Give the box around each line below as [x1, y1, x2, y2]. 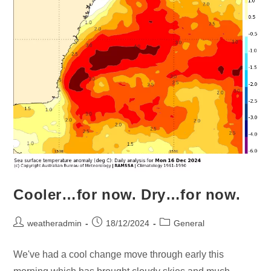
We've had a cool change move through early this [13, 249, 224, 260]
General [174, 218, 205, 228]
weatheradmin [27, 218, 82, 228]
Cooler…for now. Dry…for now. [13, 186, 241, 203]
